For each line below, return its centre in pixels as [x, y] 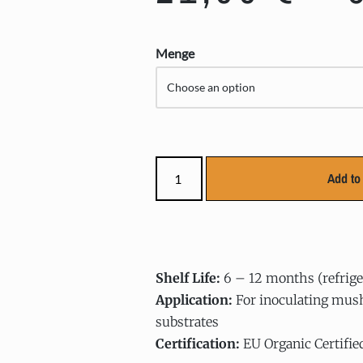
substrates [187, 322]
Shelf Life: [188, 278]
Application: [194, 300]
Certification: [198, 344]
